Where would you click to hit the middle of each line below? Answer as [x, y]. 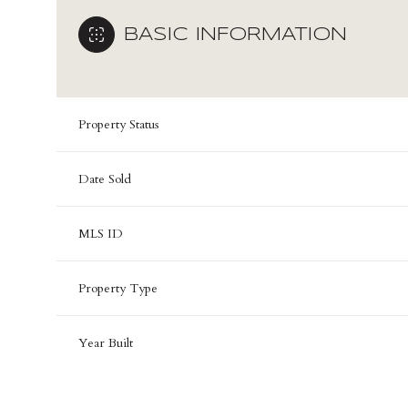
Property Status [119, 124]
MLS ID [101, 234]
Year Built [106, 343]
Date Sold [105, 179]
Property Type [118, 288]
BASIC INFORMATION [235, 35]
